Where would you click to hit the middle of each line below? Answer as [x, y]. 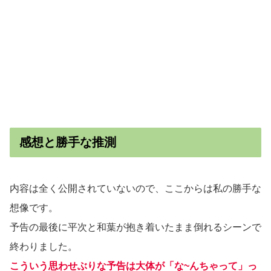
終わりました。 [44, 246]
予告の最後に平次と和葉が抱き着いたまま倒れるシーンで [135, 227]
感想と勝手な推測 [68, 142]
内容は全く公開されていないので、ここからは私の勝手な [135, 188]
